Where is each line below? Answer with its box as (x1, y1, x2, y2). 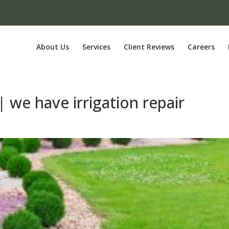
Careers (187, 42, 215, 52)
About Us (36, 42, 69, 52)
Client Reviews (123, 42, 174, 52)
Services (82, 42, 110, 52)
